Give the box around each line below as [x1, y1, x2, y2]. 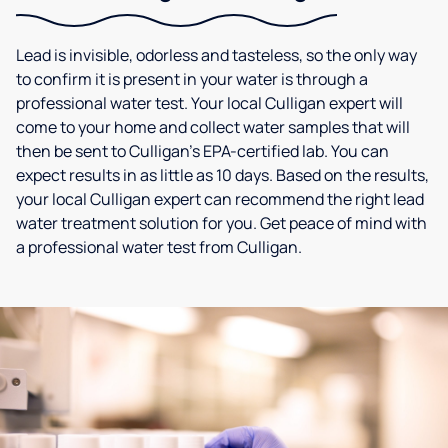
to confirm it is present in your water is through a [16, 68, 368, 91]
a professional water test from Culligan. [16, 236, 302, 259]
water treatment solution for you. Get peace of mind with [16, 212, 427, 235]
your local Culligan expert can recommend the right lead [16, 188, 424, 211]
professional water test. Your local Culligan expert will [16, 92, 403, 115]
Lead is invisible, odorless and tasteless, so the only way [16, 44, 417, 67]
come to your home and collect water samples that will [16, 116, 410, 139]
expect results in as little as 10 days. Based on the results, [16, 164, 429, 187]
